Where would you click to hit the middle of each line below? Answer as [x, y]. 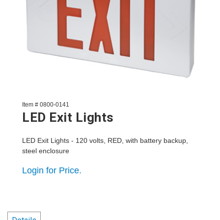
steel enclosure [46, 151]
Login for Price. [52, 170]
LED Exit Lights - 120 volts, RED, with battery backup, [105, 140]
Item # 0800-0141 [46, 105]
